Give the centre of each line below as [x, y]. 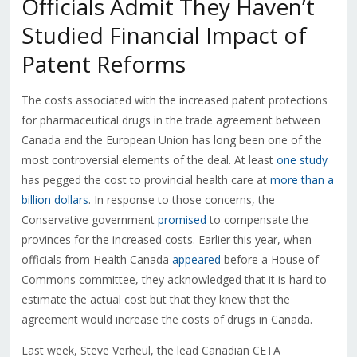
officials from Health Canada [96, 260]
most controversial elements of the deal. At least [149, 160]
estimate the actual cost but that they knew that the [155, 300]
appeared [196, 260]
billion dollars [55, 200]
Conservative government [89, 220]
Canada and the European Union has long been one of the [171, 140]
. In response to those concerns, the [181, 200]
